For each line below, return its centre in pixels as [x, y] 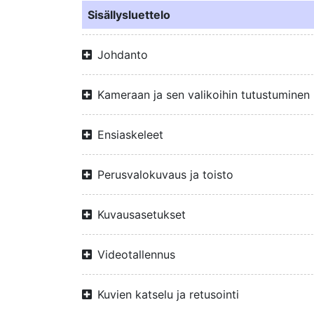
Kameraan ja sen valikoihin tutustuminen [204, 95]
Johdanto [123, 55]
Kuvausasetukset [142, 214]
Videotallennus [136, 254]
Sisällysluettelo [129, 15]
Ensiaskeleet [130, 135]
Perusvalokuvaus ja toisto [165, 175]
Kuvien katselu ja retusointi [168, 294]
